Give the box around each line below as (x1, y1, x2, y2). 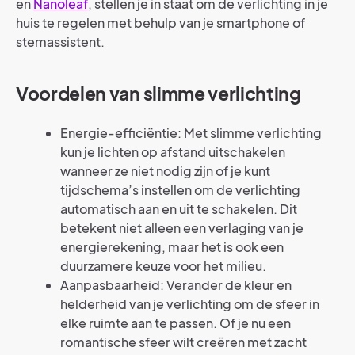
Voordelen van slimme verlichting (16, 82, 301, 105)
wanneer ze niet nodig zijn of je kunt (60, 162, 270, 179)
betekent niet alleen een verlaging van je (60, 219, 303, 236)
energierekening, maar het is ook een (60, 239, 284, 255)
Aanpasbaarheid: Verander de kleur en (60, 277, 292, 293)
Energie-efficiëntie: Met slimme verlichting (60, 124, 322, 141)
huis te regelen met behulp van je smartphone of (16, 14, 305, 31)
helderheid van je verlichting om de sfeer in (60, 296, 319, 312)
